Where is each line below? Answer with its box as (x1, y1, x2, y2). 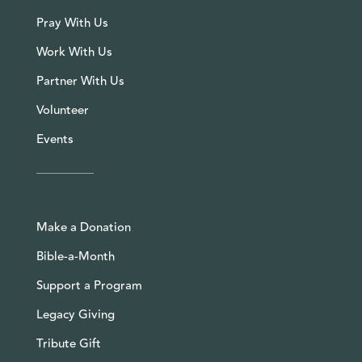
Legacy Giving (36, 305, 115, 324)
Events (36, 129, 74, 149)
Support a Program (36, 276, 142, 295)
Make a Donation (36, 217, 131, 237)
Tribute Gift (36, 334, 101, 353)
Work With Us (36, 42, 112, 61)
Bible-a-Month (36, 246, 115, 266)
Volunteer (36, 100, 89, 120)
